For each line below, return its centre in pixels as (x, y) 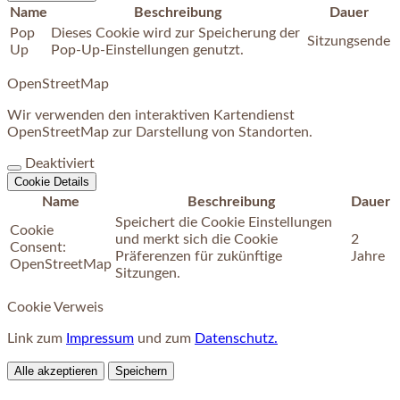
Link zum (37, 339)
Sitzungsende (349, 42)
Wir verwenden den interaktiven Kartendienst (151, 116)
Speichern (141, 371)
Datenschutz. (236, 339)
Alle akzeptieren (56, 371)
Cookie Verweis (55, 308)
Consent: (38, 248)
